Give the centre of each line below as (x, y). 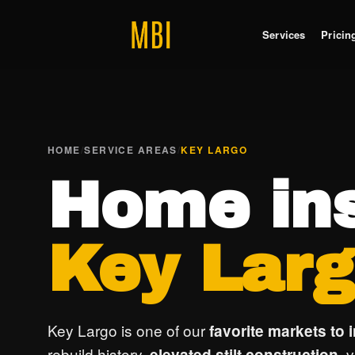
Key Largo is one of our (128, 330)
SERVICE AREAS (131, 150)
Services (284, 34)
